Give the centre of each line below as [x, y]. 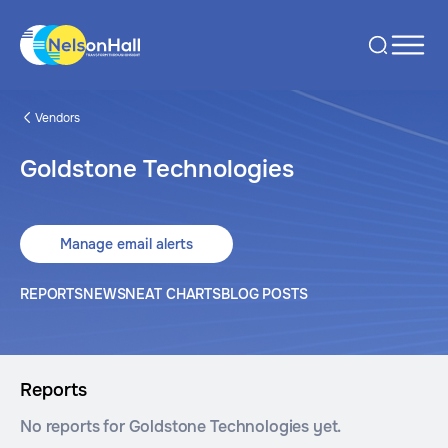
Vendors [57, 117]
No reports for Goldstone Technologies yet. [181, 426]
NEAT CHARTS [173, 294]
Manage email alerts [126, 243]
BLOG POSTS [264, 294]
